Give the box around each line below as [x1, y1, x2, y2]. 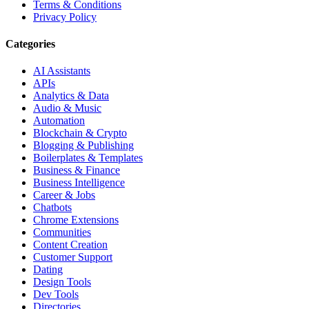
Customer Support [33, 251, 112, 263]
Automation [33, 114, 85, 127]
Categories [6, 38, 55, 50]
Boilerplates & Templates [33, 152, 143, 164]
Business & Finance [33, 164, 120, 177]
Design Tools [33, 276, 91, 288]
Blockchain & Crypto [33, 127, 127, 139]
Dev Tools [33, 288, 79, 301]
